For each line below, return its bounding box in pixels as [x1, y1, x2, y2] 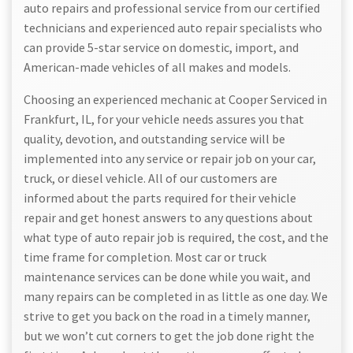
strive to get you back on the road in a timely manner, [24, 308, 310, 325]
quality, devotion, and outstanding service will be [24, 131, 285, 147]
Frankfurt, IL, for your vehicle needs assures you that [24, 111, 304, 128]
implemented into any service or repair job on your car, [24, 150, 316, 167]
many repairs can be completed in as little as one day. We [24, 288, 328, 305]
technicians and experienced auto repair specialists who [24, 20, 322, 36]
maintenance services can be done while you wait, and [24, 269, 310, 285]
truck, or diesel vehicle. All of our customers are [24, 170, 277, 187]
